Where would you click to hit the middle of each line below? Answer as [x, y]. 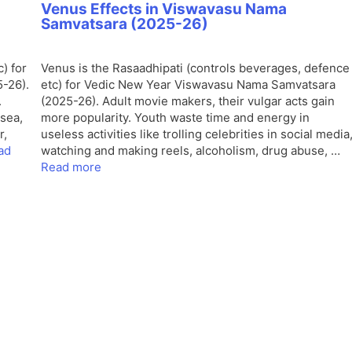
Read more [71, 167]
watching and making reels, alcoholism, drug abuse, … [191, 150]
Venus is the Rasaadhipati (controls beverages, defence [195, 68]
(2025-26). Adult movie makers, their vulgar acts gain [188, 101]
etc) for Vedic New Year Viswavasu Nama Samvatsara [188, 84]
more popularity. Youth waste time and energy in [175, 117]
